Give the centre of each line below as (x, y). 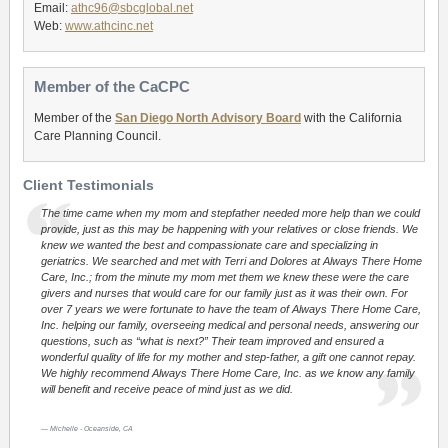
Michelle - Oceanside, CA (91, 428)
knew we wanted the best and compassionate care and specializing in (209, 245)
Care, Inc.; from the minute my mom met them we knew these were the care (224, 277)
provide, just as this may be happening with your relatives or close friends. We (229, 229)
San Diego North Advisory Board (207, 117)
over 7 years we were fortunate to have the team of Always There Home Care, (230, 309)
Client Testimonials (88, 184)
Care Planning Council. (97, 135)
